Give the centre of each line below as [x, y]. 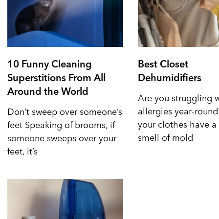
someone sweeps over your [62, 137]
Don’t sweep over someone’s [65, 111]
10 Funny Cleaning [50, 63]
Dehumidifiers [169, 77]
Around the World [48, 91]
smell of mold [165, 137]
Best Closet [163, 63]
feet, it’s [22, 151]
